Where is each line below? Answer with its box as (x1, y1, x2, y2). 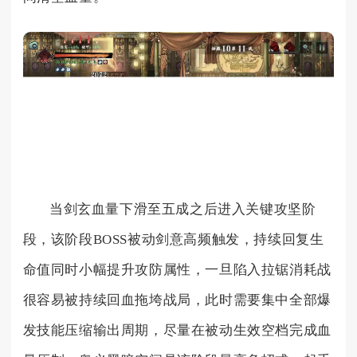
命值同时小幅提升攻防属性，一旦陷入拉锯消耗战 (22, 261, 331, 277)
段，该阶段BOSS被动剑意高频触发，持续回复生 (22, 231, 324, 247)
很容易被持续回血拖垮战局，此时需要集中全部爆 (22, 292, 331, 308)
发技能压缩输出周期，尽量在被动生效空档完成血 (22, 322, 331, 338)
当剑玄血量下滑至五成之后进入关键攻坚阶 (49, 201, 316, 217)
